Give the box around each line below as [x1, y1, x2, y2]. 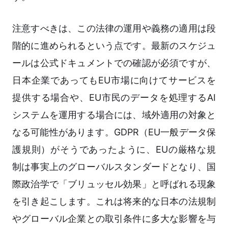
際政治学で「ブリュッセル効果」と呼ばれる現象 [12, 179, 216, 190]
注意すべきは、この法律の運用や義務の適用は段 [12, 23, 216, 34]
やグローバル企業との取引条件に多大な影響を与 [12, 213, 216, 224]
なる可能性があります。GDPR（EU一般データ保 [12, 127, 216, 138]
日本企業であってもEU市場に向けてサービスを [12, 75, 216, 86]
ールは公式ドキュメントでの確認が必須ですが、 [12, 58, 216, 69]
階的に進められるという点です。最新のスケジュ [12, 40, 216, 51]
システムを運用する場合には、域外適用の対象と [12, 109, 216, 121]
